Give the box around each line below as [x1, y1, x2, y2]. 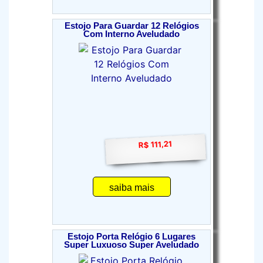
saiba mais [109, 183, 154, 193]
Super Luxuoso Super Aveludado [64, 240, 199, 249]
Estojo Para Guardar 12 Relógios [64, 21, 199, 31]
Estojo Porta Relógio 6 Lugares [68, 232, 195, 241]
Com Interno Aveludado [83, 29, 180, 39]
